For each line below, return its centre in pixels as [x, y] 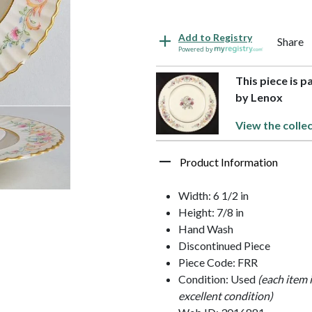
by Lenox [259, 97]
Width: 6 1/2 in [213, 195]
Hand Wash [206, 228]
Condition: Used [218, 279]
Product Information [229, 162]
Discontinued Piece [224, 245]
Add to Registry [215, 37]
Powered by [196, 49]
